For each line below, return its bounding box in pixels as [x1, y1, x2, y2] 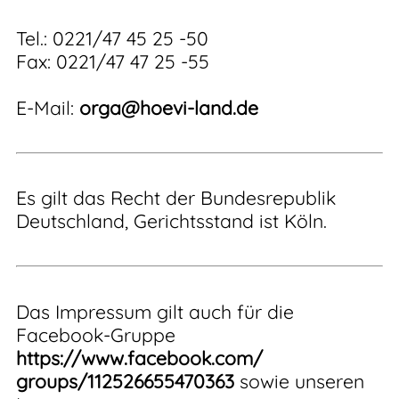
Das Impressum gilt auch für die [16, 299, 294, 323]
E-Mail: [16, 96, 79, 120]
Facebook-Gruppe [16, 322, 175, 346]
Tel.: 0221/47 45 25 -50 [16, 27, 208, 51]
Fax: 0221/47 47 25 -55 [16, 50, 209, 74]
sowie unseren [234, 369, 364, 393]
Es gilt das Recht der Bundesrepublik [16, 186, 336, 210]
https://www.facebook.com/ [16, 346, 263, 370]
